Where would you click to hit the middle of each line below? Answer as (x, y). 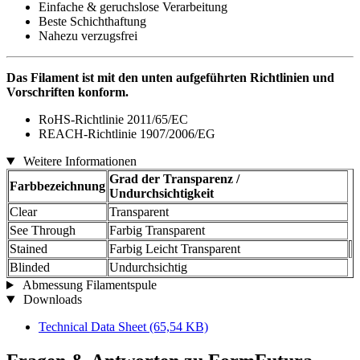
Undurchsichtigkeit (162, 194)
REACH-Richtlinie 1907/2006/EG (127, 134)
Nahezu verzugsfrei (88, 36)
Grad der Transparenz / (174, 179)
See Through (43, 231)
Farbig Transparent (157, 231)
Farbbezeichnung (57, 186)
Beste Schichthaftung (92, 22)
